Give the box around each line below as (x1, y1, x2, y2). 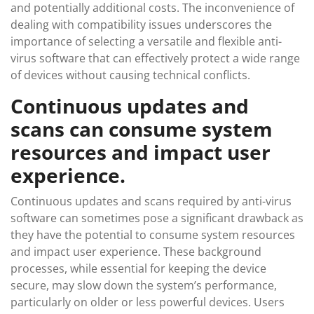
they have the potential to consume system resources (11, 227, 295, 243)
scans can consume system (11, 116, 273, 142)
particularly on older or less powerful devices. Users (11, 294, 285, 310)
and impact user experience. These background (11, 244, 261, 259)
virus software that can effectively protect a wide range (11, 50, 300, 66)
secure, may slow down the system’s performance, (11, 278, 277, 293)
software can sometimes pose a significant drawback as (11, 210, 303, 226)
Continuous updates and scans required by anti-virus (11, 193, 292, 209)
